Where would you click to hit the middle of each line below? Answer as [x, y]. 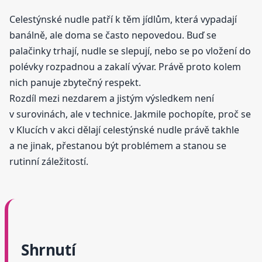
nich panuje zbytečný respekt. [75, 83]
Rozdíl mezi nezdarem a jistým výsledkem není [112, 99]
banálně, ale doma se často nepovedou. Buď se [113, 35]
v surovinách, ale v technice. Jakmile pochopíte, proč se [130, 114]
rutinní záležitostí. [49, 162]
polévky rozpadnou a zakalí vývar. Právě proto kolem [125, 67]
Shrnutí [49, 250]
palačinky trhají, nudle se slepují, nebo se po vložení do [130, 51]
